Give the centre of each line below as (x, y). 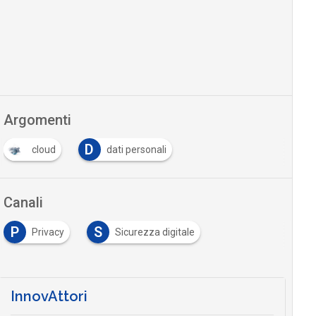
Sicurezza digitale (154, 232)
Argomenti (37, 120)
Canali (23, 202)
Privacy (48, 232)
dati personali (136, 149)
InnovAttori (49, 296)
